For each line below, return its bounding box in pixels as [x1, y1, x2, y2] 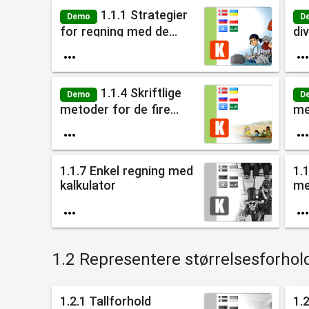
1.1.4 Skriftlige [97, 85, 181, 100]
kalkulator [59, 177, 116, 192]
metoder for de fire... [59, 101, 179, 117]
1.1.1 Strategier [97, 8, 188, 22]
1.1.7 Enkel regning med [59, 163, 193, 178]
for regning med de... [59, 24, 177, 39]
